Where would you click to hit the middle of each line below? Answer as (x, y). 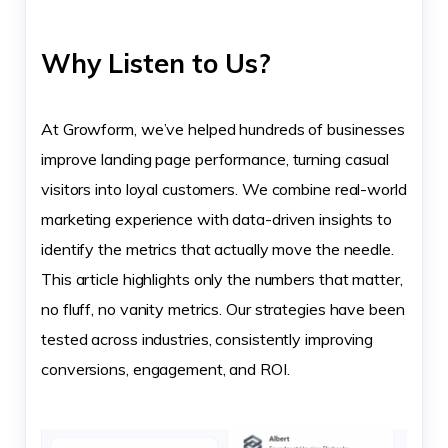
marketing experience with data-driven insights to (217, 219)
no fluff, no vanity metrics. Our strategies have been (223, 309)
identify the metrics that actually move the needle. (217, 249)
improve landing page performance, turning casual (215, 159)
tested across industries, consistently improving (207, 339)
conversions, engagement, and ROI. (165, 369)
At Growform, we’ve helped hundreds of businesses (223, 129)
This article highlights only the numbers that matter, (222, 279)
